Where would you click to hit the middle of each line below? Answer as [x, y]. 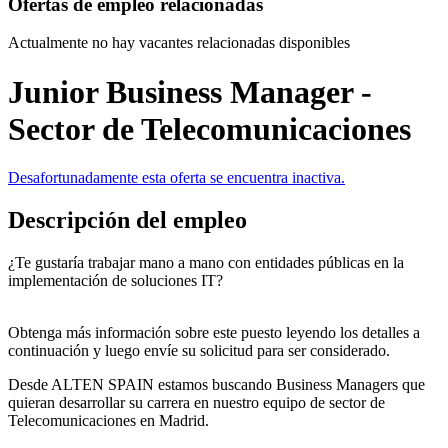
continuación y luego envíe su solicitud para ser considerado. [199, 351]
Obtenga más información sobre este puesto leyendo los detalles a [214, 333]
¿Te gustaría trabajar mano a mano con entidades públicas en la [206, 263]
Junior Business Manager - [190, 91]
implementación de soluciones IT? [115, 281]
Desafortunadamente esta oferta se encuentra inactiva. [176, 178]
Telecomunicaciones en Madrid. [108, 421]
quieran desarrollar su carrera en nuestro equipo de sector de [196, 403]
